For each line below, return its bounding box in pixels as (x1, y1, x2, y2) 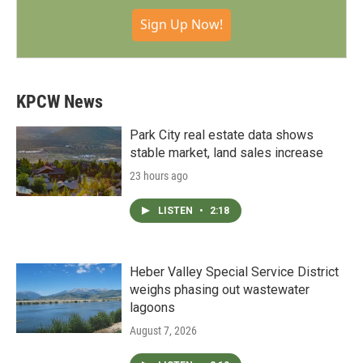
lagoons (130, 300, 175, 315)
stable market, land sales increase (130, 145, 323, 160)
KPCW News (16, 92, 103, 112)
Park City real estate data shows (130, 127, 314, 143)
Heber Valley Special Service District (130, 264, 339, 280)
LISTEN (158, 205, 195, 216)
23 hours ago (130, 169, 188, 182)
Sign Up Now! (140, 15, 223, 33)
